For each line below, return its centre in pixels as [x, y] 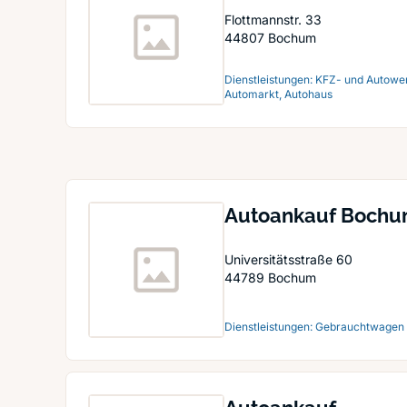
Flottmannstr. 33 [273, 20]
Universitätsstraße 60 [288, 259]
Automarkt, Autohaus [278, 94]
